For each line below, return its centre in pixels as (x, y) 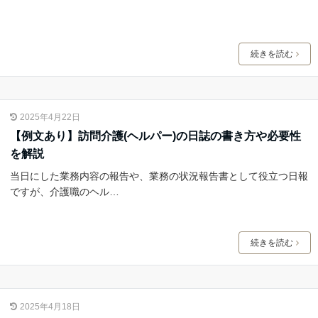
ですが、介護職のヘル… (64, 191)
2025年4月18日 (50, 306)
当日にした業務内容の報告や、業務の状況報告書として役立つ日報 (159, 176)
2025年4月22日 (50, 117)
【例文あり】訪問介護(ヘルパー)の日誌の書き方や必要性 (155, 136)
